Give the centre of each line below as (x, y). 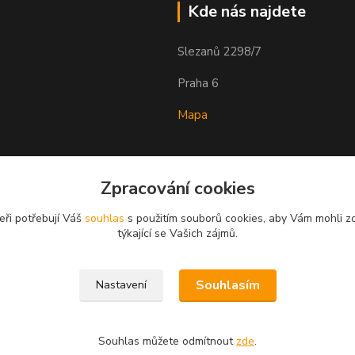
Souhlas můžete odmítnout (167, 341)
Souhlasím (227, 285)
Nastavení (121, 285)
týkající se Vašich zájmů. (177, 233)
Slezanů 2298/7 (219, 52)
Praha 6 (198, 84)
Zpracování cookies (177, 188)
